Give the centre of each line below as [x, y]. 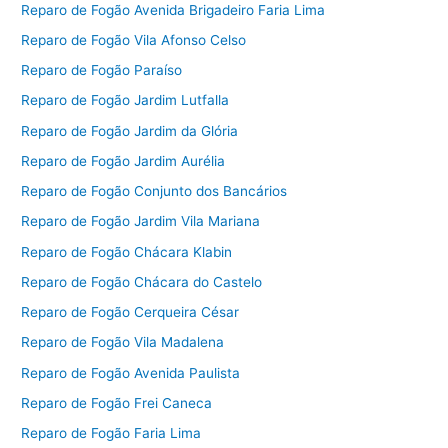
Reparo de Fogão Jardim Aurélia [123, 160]
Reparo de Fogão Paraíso [102, 70]
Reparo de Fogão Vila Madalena [123, 342]
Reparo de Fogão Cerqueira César [130, 312]
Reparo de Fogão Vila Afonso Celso [134, 39]
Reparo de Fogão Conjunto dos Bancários [154, 191]
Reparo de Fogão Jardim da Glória [130, 130]
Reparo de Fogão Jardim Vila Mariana [141, 221]
